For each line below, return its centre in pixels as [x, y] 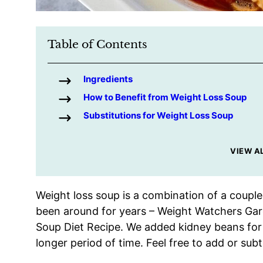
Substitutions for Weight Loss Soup [158, 116]
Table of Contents [97, 44]
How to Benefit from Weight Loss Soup [165, 97]
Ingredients [108, 79]
